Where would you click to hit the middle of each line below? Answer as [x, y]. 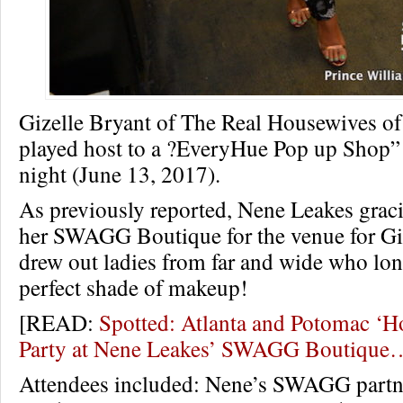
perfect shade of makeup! [133, 287]
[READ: [59, 322]
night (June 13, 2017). [120, 174]
